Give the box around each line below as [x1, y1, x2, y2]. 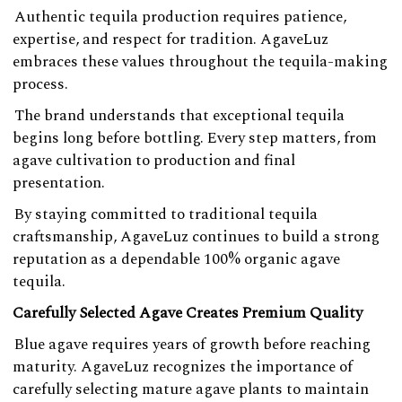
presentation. [13, 170, 105, 195]
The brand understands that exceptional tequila [14, 103, 345, 127]
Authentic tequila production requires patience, [14, 4, 346, 29]
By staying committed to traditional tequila [14, 202, 318, 226]
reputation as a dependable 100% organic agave [13, 247, 340, 271]
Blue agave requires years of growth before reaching [14, 332, 371, 356]
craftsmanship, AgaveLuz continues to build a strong [13, 224, 380, 249]
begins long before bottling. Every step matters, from [13, 126, 377, 150]
